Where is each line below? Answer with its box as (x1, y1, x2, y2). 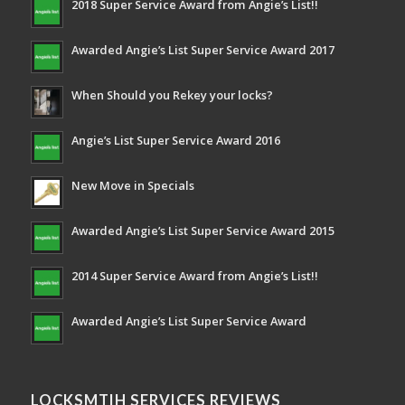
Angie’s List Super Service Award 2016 (71, 131, 280, 148)
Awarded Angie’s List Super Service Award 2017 (71, 41, 334, 58)
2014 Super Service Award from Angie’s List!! (71, 267, 318, 284)
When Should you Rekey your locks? (71, 86, 273, 103)
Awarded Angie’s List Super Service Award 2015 (71, 221, 334, 239)
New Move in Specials (71, 176, 194, 193)
